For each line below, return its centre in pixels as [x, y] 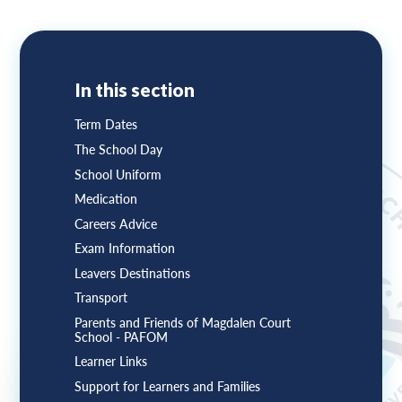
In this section [134, 90]
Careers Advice [115, 224]
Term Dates [105, 125]
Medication [105, 200]
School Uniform [118, 175]
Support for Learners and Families [167, 386]
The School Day [118, 150]
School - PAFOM [121, 337]
